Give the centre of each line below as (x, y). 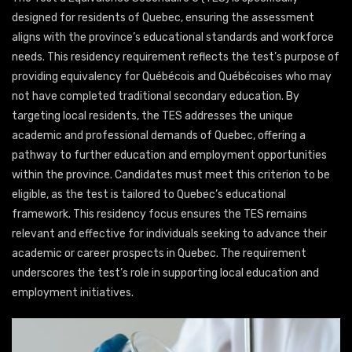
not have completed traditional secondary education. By (156, 97)
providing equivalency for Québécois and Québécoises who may (172, 77)
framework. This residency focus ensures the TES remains (159, 214)
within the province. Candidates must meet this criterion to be (171, 175)
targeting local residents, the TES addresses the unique (152, 116)
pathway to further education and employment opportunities (169, 156)
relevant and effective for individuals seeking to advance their (169, 234)
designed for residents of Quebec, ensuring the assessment (163, 18)
